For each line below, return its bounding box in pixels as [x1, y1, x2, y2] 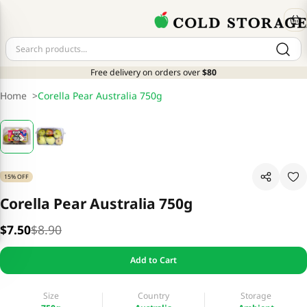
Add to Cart [130, 254, 177, 267]
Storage [241, 289, 272, 302]
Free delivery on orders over [90, 66, 200, 79]
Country [138, 289, 169, 302]
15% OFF [4, 172, 29, 181]
